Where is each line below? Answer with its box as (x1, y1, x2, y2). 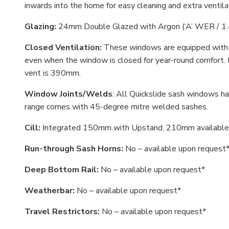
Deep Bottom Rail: (25, 164, 99, 176)
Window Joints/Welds (25, 88, 112, 100)
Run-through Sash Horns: (25, 143, 123, 155)
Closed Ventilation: (25, 42, 104, 54)
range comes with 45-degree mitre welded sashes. (25, 101, 208, 113)
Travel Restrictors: (25, 206, 100, 218)
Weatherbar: (25, 185, 75, 197)
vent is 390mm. (25, 67, 81, 79)
